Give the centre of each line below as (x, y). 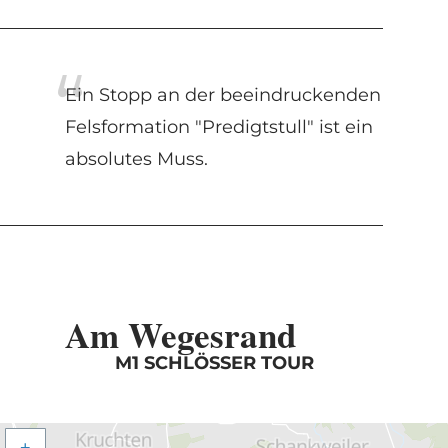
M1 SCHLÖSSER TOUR (214, 362)
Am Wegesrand (180, 334)
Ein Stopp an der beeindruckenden (222, 94)
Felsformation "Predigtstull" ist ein (218, 126)
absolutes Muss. (136, 158)
